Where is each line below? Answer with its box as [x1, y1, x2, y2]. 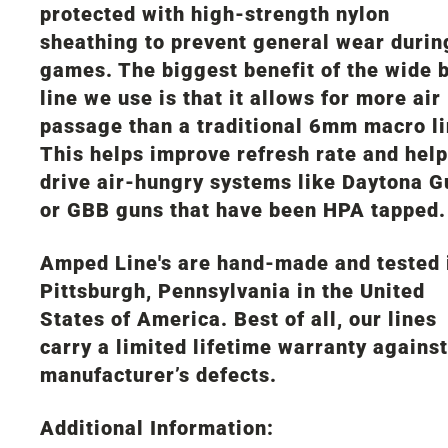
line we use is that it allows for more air [40, 85, 441, 110]
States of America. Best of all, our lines [40, 306, 437, 331]
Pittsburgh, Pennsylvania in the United [40, 278, 425, 303]
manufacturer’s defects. [40, 362, 277, 387]
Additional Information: [40, 415, 274, 440]
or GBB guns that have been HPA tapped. [40, 197, 446, 222]
